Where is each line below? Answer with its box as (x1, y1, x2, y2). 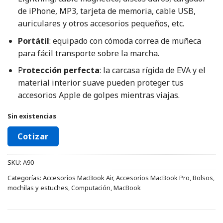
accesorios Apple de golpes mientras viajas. (17, 90, 180, 101)
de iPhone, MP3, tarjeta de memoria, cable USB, (17, 5, 196, 17)
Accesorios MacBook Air (43, 173, 113, 182)
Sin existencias (7, 111, 56, 121)
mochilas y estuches (7, 183, 68, 192)
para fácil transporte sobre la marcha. (17, 47, 159, 59)
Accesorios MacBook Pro (116, 173, 190, 182)
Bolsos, (193, 173, 215, 182)
